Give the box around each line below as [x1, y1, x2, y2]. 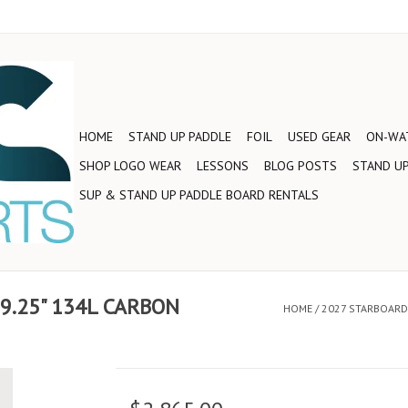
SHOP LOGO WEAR [79, 158, 181, 174]
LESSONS [197, 158, 249, 174]
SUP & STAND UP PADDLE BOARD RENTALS [79, 187, 319, 203]
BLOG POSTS [264, 158, 337, 174]
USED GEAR [288, 128, 351, 145]
